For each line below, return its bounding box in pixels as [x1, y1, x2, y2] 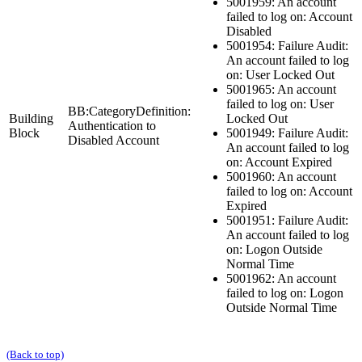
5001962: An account [226, 271, 336, 285]
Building [9, 111, 53, 125]
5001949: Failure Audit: [226, 125, 348, 140]
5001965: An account [226, 82, 336, 96]
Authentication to [68, 118, 156, 133]
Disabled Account [68, 133, 159, 147]
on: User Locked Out [226, 67, 335, 82]
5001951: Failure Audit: [226, 213, 348, 227]
